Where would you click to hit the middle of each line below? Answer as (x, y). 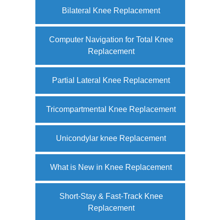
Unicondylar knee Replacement (111, 138)
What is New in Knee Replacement (111, 167)
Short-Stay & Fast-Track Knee (111, 196)
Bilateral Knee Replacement (111, 10)
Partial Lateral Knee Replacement (111, 80)
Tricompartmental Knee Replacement (111, 109)
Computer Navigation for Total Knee (111, 39)
